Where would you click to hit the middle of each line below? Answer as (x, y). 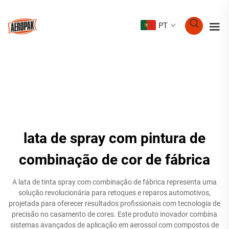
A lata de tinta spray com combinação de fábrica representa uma (114, 182)
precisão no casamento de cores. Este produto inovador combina (114, 214)
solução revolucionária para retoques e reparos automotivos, (114, 193)
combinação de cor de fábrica (114, 160)
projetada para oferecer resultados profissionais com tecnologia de (114, 203)
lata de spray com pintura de (114, 138)
